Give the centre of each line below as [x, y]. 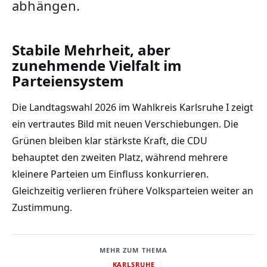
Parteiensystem [68, 81]
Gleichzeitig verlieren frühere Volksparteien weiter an [133, 190]
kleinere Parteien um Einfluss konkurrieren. [110, 174]
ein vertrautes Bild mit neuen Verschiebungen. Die [125, 124]
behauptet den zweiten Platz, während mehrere [120, 157]
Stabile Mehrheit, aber [91, 50]
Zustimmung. [42, 207]
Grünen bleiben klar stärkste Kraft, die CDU [110, 140]
